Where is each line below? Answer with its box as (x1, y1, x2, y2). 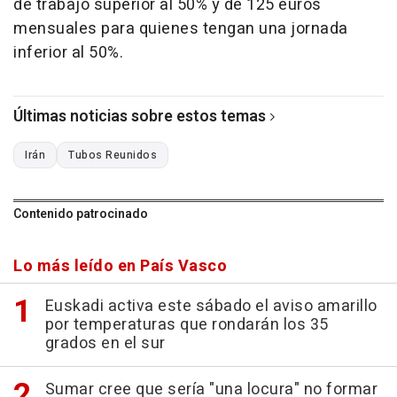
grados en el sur (44, 331, 166, 355)
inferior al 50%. (13, 40, 123, 65)
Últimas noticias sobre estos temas (13, 104, 266, 128)
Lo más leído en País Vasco (13, 253, 227, 278)
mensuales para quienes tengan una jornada (13, 16, 348, 41)
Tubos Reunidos (68, 146, 157, 163)
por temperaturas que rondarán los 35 (44, 312, 329, 337)
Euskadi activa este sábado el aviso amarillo (44, 293, 378, 318)
